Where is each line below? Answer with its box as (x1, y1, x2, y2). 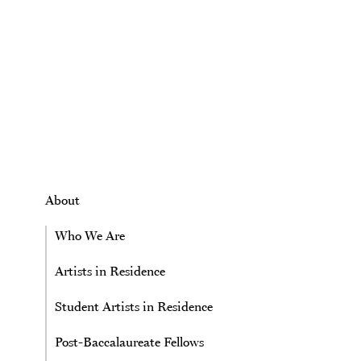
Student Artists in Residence (55, 298, 213, 314)
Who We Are (55, 227, 125, 243)
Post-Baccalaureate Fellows (55, 334, 204, 350)
